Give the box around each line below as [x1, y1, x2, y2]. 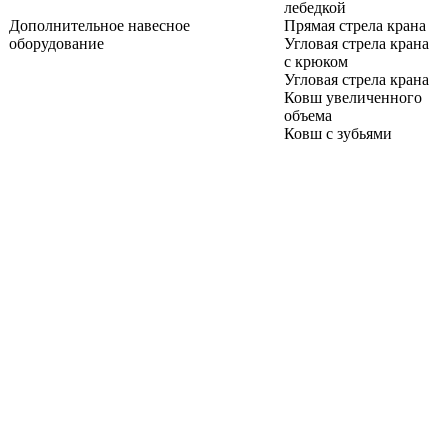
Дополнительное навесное [9, 16, 190, 34]
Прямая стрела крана [284, 16, 426, 34]
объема [284, 106, 332, 124]
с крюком [284, 52, 348, 70]
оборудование [9, 34, 104, 52]
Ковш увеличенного [284, 88, 422, 106]
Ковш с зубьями [284, 124, 392, 142]
